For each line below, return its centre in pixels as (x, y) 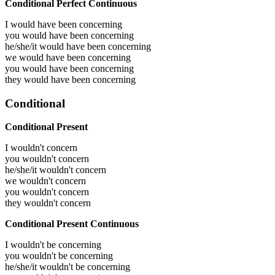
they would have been (49, 79)
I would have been (42, 24)
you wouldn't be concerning (59, 256)
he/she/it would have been (56, 46)
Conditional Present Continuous (72, 224)
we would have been (46, 57)
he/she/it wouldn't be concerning (68, 267)
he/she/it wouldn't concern (56, 170)
